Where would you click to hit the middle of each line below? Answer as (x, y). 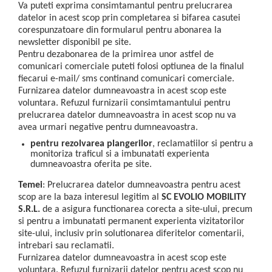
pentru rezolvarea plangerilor (91, 144)
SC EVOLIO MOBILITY (204, 197)
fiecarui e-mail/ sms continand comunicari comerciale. (126, 79)
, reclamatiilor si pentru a (203, 144)
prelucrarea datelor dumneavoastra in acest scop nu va (127, 116)
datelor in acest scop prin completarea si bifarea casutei (129, 19)
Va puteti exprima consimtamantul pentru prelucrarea (125, 6)
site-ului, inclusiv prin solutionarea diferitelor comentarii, (131, 233)
